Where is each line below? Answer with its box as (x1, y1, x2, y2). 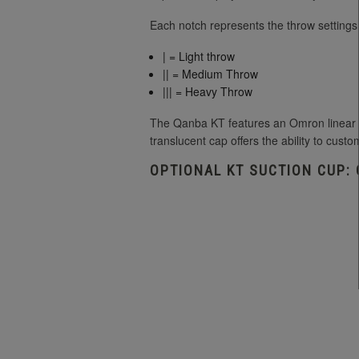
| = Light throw (163, 47, 236, 64)
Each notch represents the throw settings (150, 16, 357, 33)
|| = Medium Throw (163, 65, 259, 82)
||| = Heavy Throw (163, 83, 253, 99)
